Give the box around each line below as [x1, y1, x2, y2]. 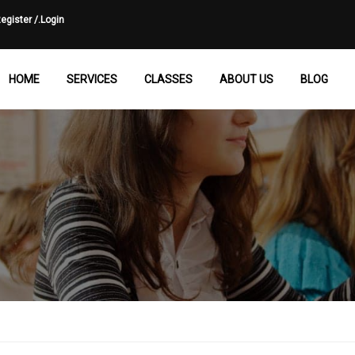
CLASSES [144, 73, 193, 86]
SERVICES [67, 73, 117, 86]
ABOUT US [219, 73, 273, 86]
